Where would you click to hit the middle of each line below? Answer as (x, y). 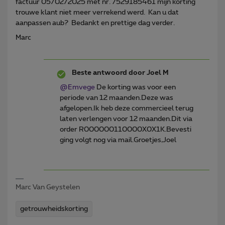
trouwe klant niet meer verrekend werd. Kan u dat (97, 12)
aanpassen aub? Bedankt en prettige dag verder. (95, 23)
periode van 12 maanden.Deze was (117, 98)
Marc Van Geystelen (48, 187)
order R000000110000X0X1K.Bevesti (126, 129)
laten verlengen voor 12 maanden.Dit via (126, 119)
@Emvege (77, 87)
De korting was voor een (135, 87)
